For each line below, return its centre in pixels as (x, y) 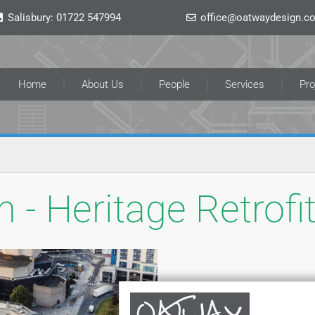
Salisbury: (32, 18)
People (174, 84)
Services (244, 84)
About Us (102, 84)
